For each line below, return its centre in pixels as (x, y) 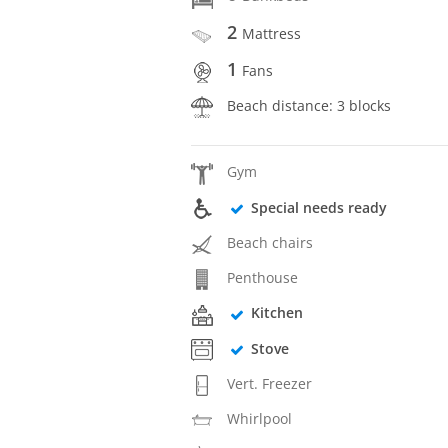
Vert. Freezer (270, 383)
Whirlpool (260, 419)
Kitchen (276, 313)
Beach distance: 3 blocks (309, 106)
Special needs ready (318, 207)
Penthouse (263, 278)
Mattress (272, 33)
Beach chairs (270, 242)
